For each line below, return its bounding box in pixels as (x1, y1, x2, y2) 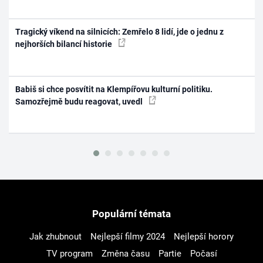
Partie (158, 248, 181, 259)
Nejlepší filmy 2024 (90, 231, 165, 242)
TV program (46, 248, 93, 259)
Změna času (101, 248, 150, 259)
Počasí (190, 248, 217, 259)
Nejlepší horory (174, 231, 234, 242)
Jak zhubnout (29, 231, 82, 242)
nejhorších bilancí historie (15, 39, 114, 49)
